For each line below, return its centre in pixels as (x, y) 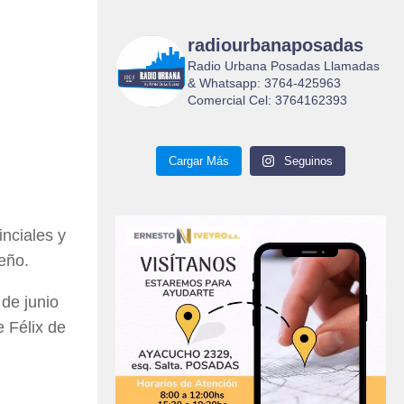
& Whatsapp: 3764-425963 (264, 83)
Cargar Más (198, 161)
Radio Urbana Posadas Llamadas (284, 66)
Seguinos (309, 161)
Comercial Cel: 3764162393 (267, 101)
